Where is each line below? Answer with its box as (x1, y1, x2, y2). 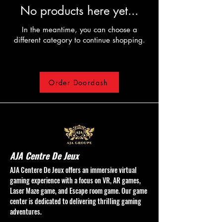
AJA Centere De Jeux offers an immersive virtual (10, 165, 137, 175)
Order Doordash (49, 77, 108, 87)
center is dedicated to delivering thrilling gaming (10, 196, 141, 206)
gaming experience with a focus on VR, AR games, (10, 175, 141, 185)
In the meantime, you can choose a (21, 25, 137, 34)
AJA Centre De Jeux (10, 149, 79, 162)
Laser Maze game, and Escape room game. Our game (10, 185, 147, 196)
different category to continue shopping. (13, 35, 145, 45)
